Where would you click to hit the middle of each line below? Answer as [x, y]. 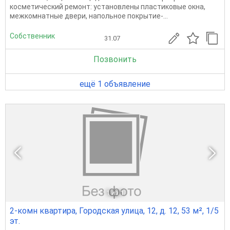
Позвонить [115, 59]
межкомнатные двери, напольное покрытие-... [89, 16]
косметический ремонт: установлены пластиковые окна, [108, 6]
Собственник [32, 36]
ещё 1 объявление [115, 84]
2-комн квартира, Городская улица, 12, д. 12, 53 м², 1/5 [114, 210]
